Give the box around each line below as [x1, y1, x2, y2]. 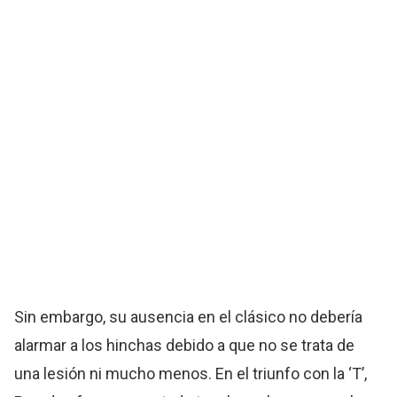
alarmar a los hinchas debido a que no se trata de [14, 336, 355, 355]
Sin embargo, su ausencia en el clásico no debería [14, 307, 363, 327]
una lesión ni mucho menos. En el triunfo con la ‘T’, [14, 364, 368, 384]
